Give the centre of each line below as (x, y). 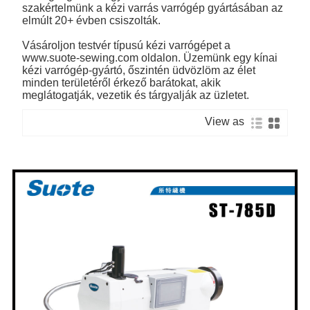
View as (227, 121)
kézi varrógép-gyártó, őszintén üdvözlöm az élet (139, 70)
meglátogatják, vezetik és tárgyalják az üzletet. (136, 95)
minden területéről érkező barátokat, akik (122, 82)
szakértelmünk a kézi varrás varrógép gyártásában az (153, 8)
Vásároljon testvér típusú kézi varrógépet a (127, 45)
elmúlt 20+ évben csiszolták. (92, 20)
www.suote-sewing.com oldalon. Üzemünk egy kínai (150, 57)
